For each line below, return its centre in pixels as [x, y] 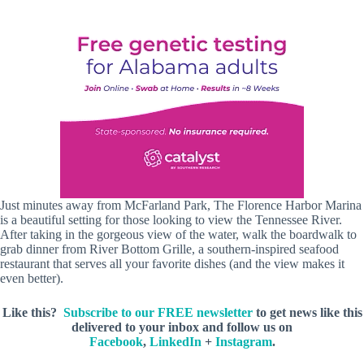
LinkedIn [175, 341]
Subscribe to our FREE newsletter [158, 312]
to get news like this [307, 312]
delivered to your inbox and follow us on [182, 327]
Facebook [116, 341]
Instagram [243, 341]
